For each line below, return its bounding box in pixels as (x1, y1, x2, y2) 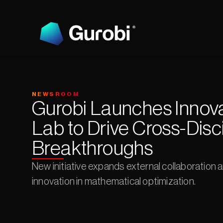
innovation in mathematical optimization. (32, 177, 196, 187)
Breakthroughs (32, 138, 153, 158)
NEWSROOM (32, 91, 80, 97)
